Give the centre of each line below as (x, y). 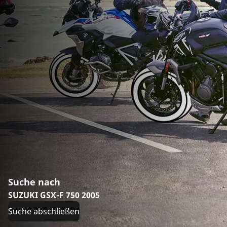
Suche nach (34, 182)
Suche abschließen (44, 211)
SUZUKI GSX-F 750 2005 (54, 195)
